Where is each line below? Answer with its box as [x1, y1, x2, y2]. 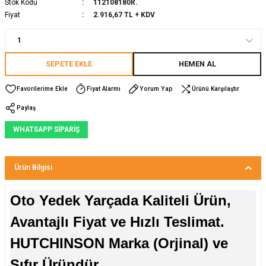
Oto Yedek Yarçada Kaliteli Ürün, [10, 192, 231, 208]
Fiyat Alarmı [87, 85, 121, 92]
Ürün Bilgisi [14, 163, 52, 172]
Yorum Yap [140, 85, 173, 92]
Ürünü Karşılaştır [192, 85, 239, 92]
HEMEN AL [178, 59, 216, 68]
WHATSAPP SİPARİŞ [13, 125, 80, 134]
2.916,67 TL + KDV [93, 10, 155, 19]
